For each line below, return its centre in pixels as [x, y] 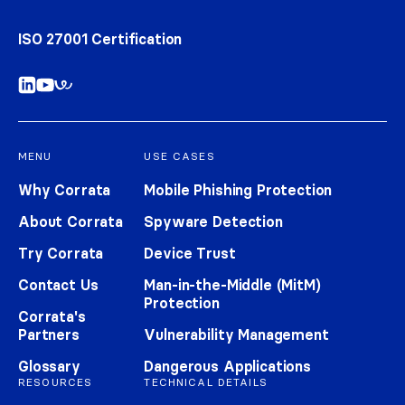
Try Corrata [61, 254]
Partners [49, 335]
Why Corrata [65, 190]
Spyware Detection [213, 222]
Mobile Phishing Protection [238, 190]
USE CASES [179, 156]
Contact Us [58, 285]
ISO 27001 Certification [100, 39]
